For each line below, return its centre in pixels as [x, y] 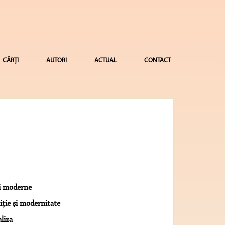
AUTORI [56, 61]
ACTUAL [105, 61]
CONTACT [157, 61]
